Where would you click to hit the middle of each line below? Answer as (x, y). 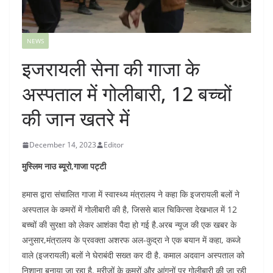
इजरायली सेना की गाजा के (111, 69)
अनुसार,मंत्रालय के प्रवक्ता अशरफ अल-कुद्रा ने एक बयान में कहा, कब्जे (131, 240)
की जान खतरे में (76, 119)
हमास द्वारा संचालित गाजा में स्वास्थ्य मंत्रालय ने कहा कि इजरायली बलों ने (131, 194)
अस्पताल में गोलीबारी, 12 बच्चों (127, 94)
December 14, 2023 (63, 145)
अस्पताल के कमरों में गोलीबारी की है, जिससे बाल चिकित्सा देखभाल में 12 (129, 210)
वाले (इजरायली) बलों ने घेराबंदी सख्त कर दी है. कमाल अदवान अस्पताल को (133, 255)
